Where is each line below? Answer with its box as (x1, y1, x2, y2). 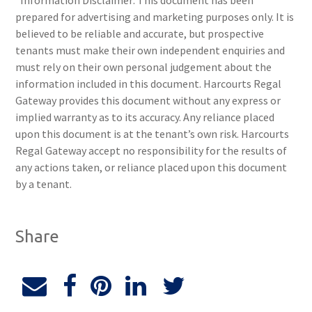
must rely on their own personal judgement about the (15, 60, 272, 74)
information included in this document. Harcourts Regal (15, 77, 282, 91)
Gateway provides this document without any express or (15, 93, 281, 107)
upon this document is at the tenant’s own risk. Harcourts (15, 127, 290, 141)
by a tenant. (15, 177, 72, 191)
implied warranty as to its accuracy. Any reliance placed (15, 110, 275, 124)
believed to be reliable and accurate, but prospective (15, 26, 265, 40)
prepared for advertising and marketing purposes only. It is (15, 10, 295, 24)
